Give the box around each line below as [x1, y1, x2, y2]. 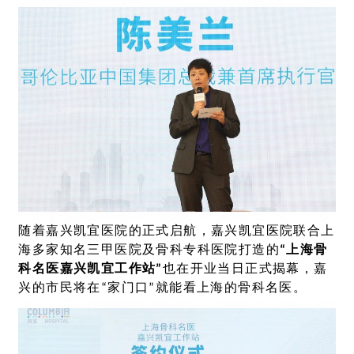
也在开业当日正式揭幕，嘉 [162, 262, 328, 276]
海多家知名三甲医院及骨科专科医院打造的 [18, 243, 280, 257]
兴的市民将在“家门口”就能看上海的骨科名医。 [18, 281, 307, 295]
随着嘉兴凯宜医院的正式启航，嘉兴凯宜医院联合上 [18, 224, 335, 238]
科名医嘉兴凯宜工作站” [18, 262, 163, 276]
